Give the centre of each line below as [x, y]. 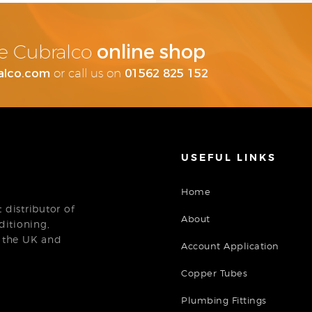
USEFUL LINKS [229, 157]
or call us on [87, 74]
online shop [151, 52]
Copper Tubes [214, 273]
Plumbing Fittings [224, 300]
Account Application [230, 245]
